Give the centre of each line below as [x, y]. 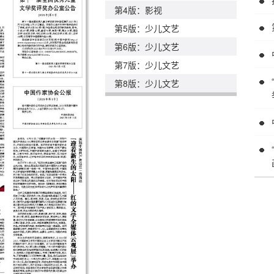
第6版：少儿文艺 [147, 46]
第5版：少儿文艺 [147, 28]
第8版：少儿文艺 [147, 83]
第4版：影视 [138, 10]
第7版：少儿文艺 [147, 65]
